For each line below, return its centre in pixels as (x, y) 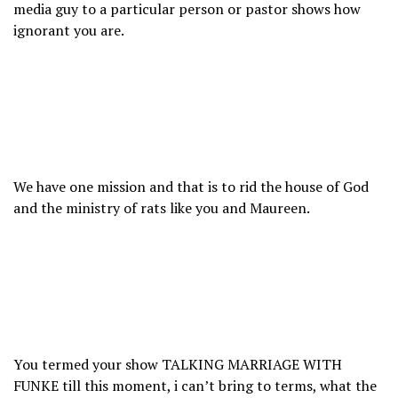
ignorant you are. (69, 31)
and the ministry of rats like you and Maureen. (162, 208)
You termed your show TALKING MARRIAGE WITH (178, 365)
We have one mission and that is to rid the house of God (191, 187)
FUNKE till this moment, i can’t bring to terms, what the (195, 386)
